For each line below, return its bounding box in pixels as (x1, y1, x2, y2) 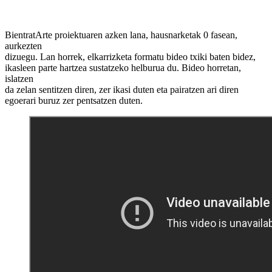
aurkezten (5, 40, 42, 51)
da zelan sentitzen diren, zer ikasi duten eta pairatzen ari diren (5, 84, 239, 95)
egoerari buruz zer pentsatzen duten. (5, 95, 143, 106)
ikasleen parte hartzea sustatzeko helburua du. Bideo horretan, (5, 62, 241, 73)
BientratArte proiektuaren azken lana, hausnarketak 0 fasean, (5, 29, 237, 40)
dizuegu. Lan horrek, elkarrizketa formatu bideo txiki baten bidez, (5, 51, 256, 62)
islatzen (5, 73, 33, 84)
